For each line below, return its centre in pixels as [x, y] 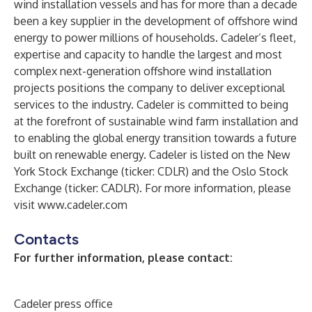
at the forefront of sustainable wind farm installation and [156, 121]
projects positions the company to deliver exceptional [149, 88]
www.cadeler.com [83, 205]
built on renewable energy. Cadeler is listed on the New [152, 155]
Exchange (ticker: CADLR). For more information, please [153, 188]
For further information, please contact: [123, 258]
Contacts [46, 239]
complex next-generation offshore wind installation [143, 71]
